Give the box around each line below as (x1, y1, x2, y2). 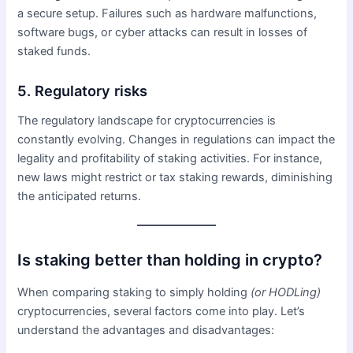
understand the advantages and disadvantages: (17, 322, 275, 337)
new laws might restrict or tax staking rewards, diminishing (17, 170, 333, 185)
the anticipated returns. (17, 189, 142, 204)
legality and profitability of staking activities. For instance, (17, 151, 323, 166)
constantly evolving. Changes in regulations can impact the (17, 132, 336, 147)
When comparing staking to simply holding (17, 284, 251, 299)
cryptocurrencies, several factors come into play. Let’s (17, 303, 306, 318)
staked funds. (17, 44, 91, 59)
